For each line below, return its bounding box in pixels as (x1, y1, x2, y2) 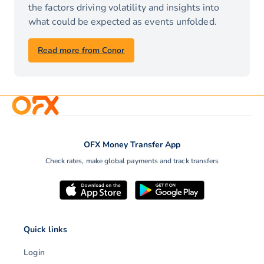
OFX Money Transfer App (84, 139, 180, 151)
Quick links (24, 224, 68, 236)
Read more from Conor (38, 45, 125, 57)
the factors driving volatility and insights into (28, 1, 220, 15)
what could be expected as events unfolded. (28, 15, 217, 29)
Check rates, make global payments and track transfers (45, 156, 219, 166)
